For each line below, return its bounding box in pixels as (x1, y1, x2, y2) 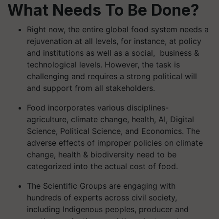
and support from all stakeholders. (27, 83, 155, 93)
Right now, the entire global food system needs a (27, 24, 209, 34)
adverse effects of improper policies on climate (27, 137, 203, 148)
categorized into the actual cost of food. (27, 161, 178, 171)
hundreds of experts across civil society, (27, 192, 177, 202)
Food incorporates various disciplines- (27, 102, 169, 112)
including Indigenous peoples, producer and (27, 204, 189, 214)
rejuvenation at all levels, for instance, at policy (27, 36, 201, 46)
